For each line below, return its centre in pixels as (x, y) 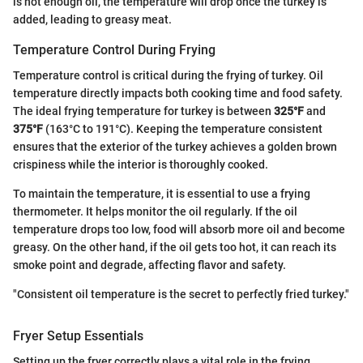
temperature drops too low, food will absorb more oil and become (179, 229)
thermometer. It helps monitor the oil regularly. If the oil (155, 211)
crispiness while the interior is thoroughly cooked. (141, 164)
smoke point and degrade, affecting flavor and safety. (149, 265)
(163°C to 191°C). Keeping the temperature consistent (183, 128)
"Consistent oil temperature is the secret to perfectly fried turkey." (181, 294)
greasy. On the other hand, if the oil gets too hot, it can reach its (175, 247)
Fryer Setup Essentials (78, 335)
